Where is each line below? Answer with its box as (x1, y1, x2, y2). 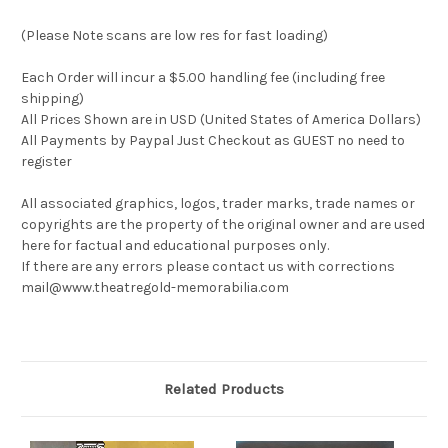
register (21, 153, 72, 171)
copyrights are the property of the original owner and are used (21, 216, 425, 234)
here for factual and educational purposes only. (21, 237, 329, 255)
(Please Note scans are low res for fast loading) (21, 27, 328, 45)
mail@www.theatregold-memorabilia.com (21, 279, 289, 297)
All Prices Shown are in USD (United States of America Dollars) (21, 111, 421, 129)
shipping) (21, 90, 84, 108)
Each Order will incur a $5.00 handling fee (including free (21, 69, 385, 87)
